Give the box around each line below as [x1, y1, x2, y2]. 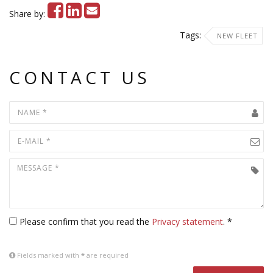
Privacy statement [152, 216, 223, 227]
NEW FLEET [217, 31, 258, 40]
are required [85, 250, 129, 260]
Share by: [9, 8, 48, 19]
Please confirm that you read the [19, 216, 152, 227]
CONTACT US [9, 66, 151, 89]
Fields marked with [15, 250, 81, 260]
